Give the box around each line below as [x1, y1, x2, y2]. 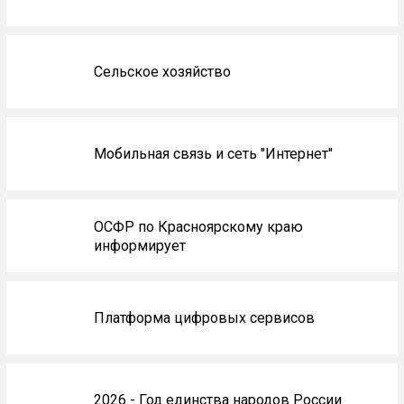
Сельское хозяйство [93, 63, 231, 81]
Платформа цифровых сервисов [93, 309, 315, 327]
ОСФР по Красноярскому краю [93, 217, 303, 235]
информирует [93, 236, 186, 254]
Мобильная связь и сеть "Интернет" [93, 145, 333, 163]
